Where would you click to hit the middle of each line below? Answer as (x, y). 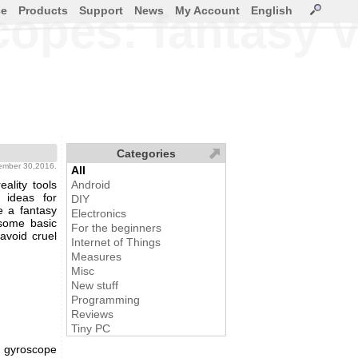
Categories (146, 153)
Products (43, 10)
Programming (105, 300)
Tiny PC (91, 328)
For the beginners (116, 228)
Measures (96, 257)
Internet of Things (116, 242)
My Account (207, 10)
